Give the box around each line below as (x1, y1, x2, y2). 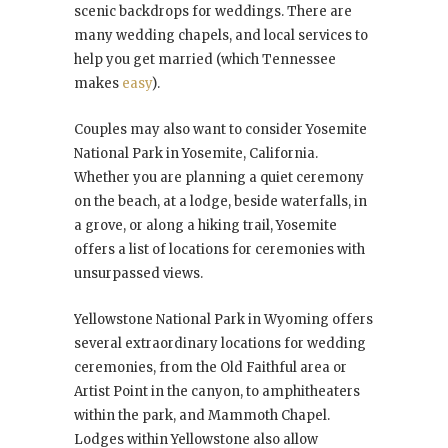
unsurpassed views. (74, 265, 203, 283)
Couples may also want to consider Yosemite (74, 121, 367, 139)
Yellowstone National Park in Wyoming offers (74, 311, 373, 329)
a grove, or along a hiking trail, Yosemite (74, 217, 337, 235)
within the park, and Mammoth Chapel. (74, 407, 330, 425)
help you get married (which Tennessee (74, 51, 336, 69)
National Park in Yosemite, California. (74, 145, 318, 163)
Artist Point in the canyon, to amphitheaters (74, 383, 360, 401)
